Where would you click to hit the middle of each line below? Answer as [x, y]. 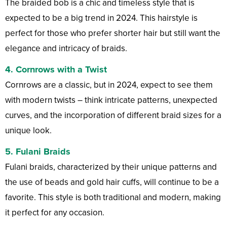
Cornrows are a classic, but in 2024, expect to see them [109, 85]
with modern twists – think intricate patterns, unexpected [111, 100]
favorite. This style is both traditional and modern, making [113, 198]
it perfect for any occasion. [55, 213]
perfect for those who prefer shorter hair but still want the [113, 33]
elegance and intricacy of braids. [66, 49]
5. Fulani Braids [38, 152]
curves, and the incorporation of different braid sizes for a [113, 116]
